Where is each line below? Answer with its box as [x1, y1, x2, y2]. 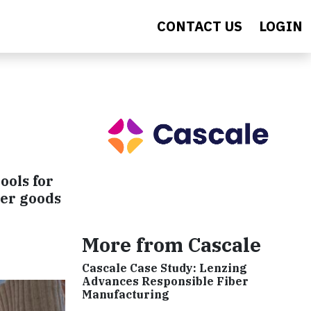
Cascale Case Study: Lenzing [82, 260, 247, 275]
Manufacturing [82, 287, 169, 301]
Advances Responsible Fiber [82, 274, 249, 288]
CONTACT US [157, 17, 242, 35]
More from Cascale [82, 231, 261, 258]
